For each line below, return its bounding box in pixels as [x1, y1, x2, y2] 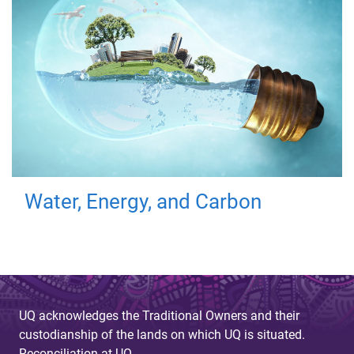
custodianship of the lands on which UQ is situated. [19, 326, 305, 342]
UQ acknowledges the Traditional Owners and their [19, 307, 299, 323]
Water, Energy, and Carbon [24, 189, 262, 213]
